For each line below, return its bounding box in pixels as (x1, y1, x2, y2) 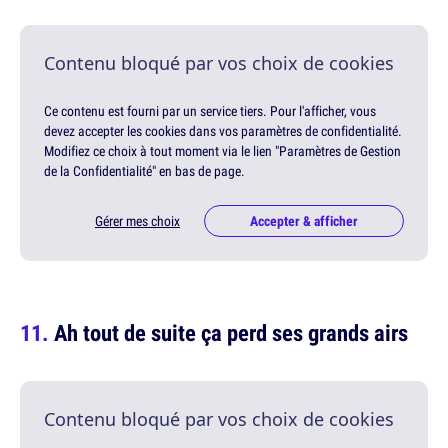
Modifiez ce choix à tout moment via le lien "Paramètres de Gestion (44, 141, 401, 160)
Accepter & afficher (250, 211, 358, 230)
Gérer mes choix (95, 211, 180, 230)
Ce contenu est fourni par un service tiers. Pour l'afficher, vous (44, 101, 376, 120)
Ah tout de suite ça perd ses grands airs (54, 316, 408, 348)
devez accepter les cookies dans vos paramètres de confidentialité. (44, 121, 402, 140)
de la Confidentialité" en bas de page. (44, 161, 245, 180)
